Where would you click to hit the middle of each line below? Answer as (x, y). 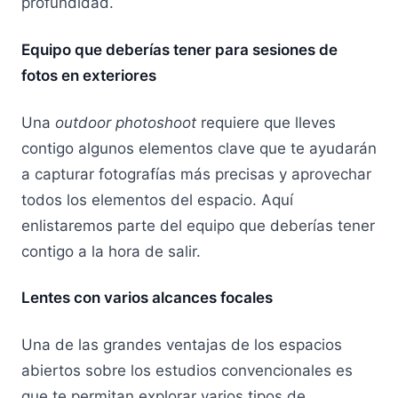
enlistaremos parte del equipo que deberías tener (198, 225)
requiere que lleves (266, 122)
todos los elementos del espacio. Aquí (157, 199)
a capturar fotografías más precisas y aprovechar (196, 174)
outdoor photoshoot (126, 122)
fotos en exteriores (89, 75)
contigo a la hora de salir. (113, 251)
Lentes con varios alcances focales (147, 298)
